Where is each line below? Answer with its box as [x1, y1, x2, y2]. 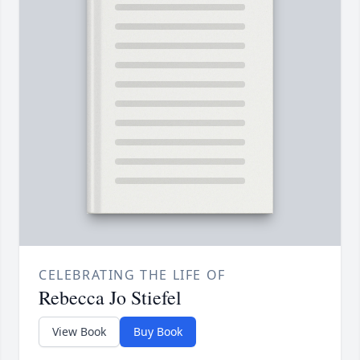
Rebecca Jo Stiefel [39, 284, 182, 311]
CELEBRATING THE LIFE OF [39, 266, 226, 284]
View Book [52, 324, 106, 340]
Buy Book [133, 324, 182, 340]
